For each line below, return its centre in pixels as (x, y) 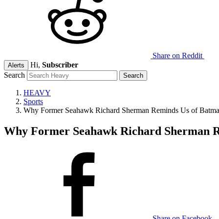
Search (14, 75)
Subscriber (60, 65)
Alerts (16, 65)
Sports (33, 101)
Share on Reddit (177, 55)
